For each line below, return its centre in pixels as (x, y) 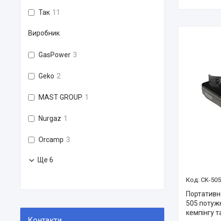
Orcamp (51, 140)
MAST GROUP (60, 97)
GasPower (55, 55)
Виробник (44, 33)
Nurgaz (50, 118)
